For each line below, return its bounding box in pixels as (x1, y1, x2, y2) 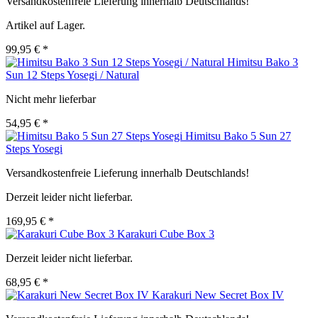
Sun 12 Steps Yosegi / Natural (6, 69, 139, 82)
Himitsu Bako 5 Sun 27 (185, 130, 291, 143)
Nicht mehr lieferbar (6, 93, 96, 106)
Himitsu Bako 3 (227, 56, 298, 69)
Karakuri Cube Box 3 (117, 228, 214, 241)
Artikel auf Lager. (6, 19, 85, 32)
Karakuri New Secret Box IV (152, 289, 284, 302)
